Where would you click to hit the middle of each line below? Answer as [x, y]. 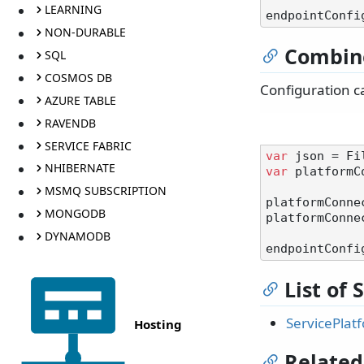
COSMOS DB [78, 77]
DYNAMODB [77, 236]
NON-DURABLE [85, 32]
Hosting [158, 324]
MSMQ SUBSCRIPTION [105, 191]
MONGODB [75, 214]
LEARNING [73, 10]
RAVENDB [70, 123]
